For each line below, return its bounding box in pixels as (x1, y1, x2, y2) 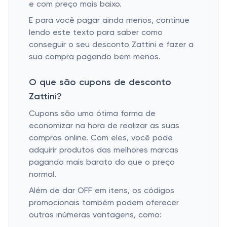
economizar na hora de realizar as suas (29, 122, 179, 130)
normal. (29, 171, 56, 179)
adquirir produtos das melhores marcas (29, 146, 178, 155)
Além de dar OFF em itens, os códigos (29, 187, 174, 195)
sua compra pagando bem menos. (29, 53, 161, 61)
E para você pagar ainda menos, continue (29, 17, 190, 25)
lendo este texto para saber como (29, 29, 163, 37)
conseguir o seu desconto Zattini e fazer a (29, 41, 194, 49)
